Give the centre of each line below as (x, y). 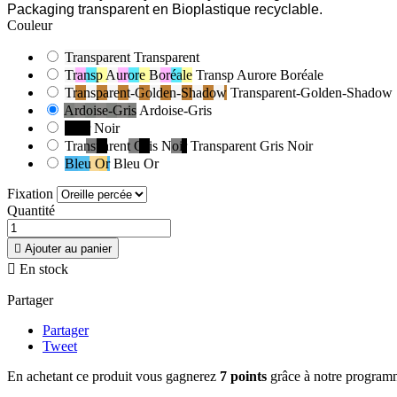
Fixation (30, 194)
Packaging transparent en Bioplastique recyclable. (165, 10)
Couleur (30, 26)
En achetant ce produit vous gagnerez (113, 377)
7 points (243, 377)
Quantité (31, 211)
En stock (42, 269)
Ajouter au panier (68, 249)
